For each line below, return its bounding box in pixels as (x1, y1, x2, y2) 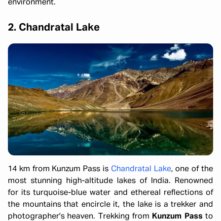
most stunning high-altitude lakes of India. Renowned (8, 177, 213, 185)
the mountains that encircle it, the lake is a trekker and (8, 201, 213, 209)
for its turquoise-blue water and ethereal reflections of (8, 189, 213, 197)
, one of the (171, 165, 214, 174)
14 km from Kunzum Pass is (8, 165, 111, 174)
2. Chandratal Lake (8, 22, 100, 33)
